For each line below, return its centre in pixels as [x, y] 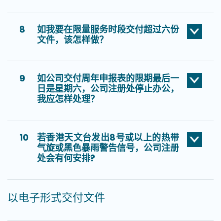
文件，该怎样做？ [73, 39]
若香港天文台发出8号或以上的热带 [108, 137]
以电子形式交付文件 [56, 197]
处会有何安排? [66, 158]
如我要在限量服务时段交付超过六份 [108, 29]
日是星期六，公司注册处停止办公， [108, 88]
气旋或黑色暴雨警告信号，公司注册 [108, 147]
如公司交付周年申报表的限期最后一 [108, 78]
